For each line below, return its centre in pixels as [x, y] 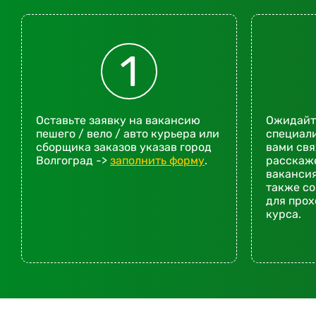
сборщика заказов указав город [124, 147]
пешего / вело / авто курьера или [128, 134]
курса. [283, 214]
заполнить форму [157, 161]
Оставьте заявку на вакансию [118, 121]
